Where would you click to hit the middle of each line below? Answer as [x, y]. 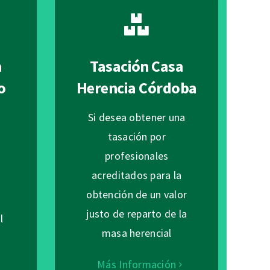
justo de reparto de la [137, 214]
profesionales [137, 156]
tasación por [137, 137]
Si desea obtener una [137, 118]
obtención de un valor [137, 195]
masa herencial [137, 233]
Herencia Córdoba [137, 88]
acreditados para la [137, 175]
